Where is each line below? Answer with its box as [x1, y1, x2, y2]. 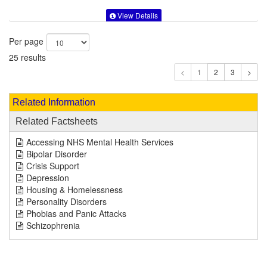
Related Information [13, 97, 95, 108]
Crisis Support [26, 160, 79, 172]
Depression [26, 172, 69, 184]
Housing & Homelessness [26, 184, 123, 196]
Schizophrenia [26, 219, 80, 232]
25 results [9, 51, 46, 64]
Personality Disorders [26, 195, 107, 208]
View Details [115, 10, 158, 21]
